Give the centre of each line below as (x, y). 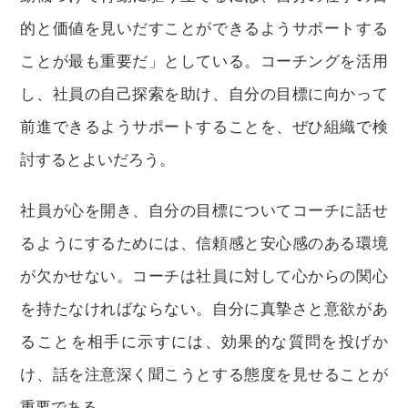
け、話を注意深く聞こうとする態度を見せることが (204, 375)
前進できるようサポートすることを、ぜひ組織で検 (204, 127)
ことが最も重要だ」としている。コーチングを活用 (204, 61)
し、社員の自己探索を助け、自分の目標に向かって (204, 94)
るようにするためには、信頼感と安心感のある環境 (204, 244)
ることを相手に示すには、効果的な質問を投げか (204, 342)
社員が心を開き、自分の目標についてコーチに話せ (204, 211)
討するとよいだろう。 (98, 160)
